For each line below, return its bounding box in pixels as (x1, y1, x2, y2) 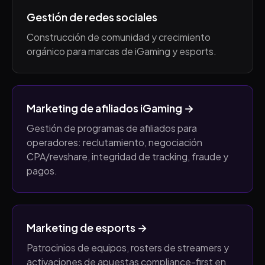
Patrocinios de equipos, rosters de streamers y (27, 241, 229, 254)
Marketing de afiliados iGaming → (27, 101, 194, 115)
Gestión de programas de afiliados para (27, 122, 197, 134)
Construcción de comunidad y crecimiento (27, 31, 211, 43)
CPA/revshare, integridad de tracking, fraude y (27, 150, 228, 163)
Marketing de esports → (27, 221, 147, 234)
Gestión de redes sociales (27, 10, 157, 24)
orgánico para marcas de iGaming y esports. (27, 45, 216, 57)
